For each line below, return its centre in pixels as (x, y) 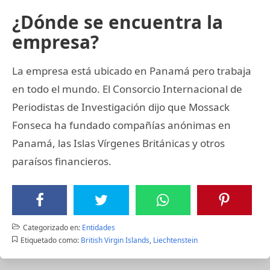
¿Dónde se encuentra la (118, 22)
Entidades (98, 227)
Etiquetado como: (49, 240)
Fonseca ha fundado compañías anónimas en (121, 125)
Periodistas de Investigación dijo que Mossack (121, 107)
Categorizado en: (51, 227)
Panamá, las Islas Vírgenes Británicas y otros (118, 143)
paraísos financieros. (62, 161)
